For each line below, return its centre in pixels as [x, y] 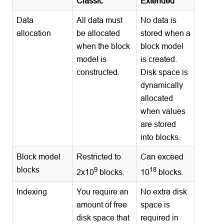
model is [92, 59]
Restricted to [99, 156]
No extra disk [164, 191]
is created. [159, 59]
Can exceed [162, 156]
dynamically [162, 85]
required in [160, 217]
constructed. [98, 72]
